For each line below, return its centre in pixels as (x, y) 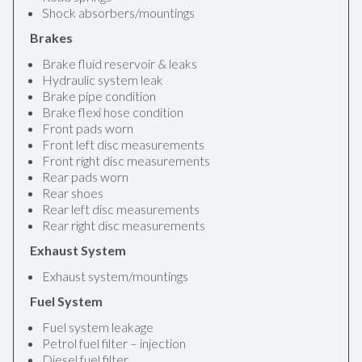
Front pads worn (88, 128)
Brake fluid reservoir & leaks (120, 63)
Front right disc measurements (126, 160)
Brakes (51, 38)
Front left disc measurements (123, 144)
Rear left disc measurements (121, 209)
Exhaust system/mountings (115, 276)
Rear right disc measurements (124, 225)
